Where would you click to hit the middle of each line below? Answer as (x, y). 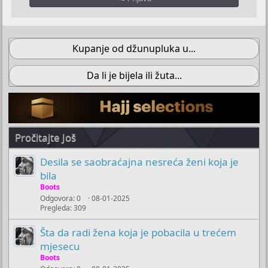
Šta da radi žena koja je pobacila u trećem (138, 233)
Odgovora (57, 199)
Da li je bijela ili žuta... (134, 75)
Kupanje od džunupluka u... (134, 48)
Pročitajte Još (46, 138)
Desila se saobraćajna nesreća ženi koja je (140, 162)
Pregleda (55, 208)
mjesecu (60, 246)
